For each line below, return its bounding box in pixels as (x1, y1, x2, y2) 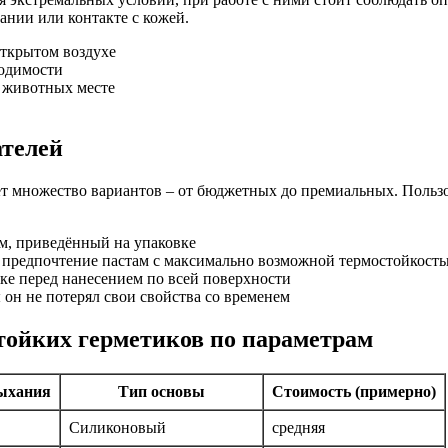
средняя (272, 418, 325, 436)
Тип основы (118, 382, 205, 400)
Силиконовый (69, 418, 166, 436)
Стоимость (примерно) (272, 382, 436, 400)
